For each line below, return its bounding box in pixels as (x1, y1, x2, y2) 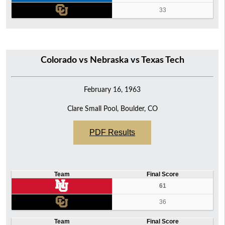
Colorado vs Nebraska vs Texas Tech (40, 55, 184, 65)
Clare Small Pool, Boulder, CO (67, 104, 158, 113)
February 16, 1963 (84, 85, 141, 93)
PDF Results (89, 128, 135, 137)
